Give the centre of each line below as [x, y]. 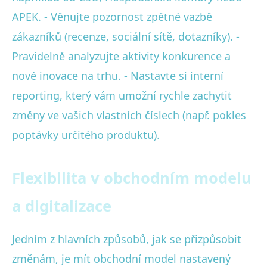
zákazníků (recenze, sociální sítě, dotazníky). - [126, 36]
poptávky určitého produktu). [86, 134]
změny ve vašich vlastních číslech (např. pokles [129, 115]
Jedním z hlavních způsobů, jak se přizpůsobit [127, 239]
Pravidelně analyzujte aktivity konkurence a [121, 56]
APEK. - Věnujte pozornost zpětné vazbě [112, 16]
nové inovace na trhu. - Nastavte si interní [118, 75]
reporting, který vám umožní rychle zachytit [122, 95]
